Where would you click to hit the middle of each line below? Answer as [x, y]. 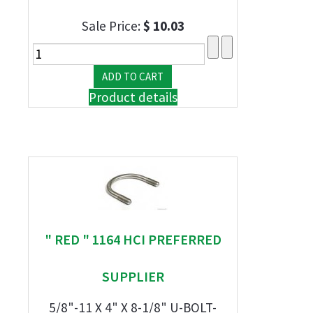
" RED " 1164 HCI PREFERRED [133, 239]
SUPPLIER [133, 276]
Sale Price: [112, 26]
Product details [133, 97]
